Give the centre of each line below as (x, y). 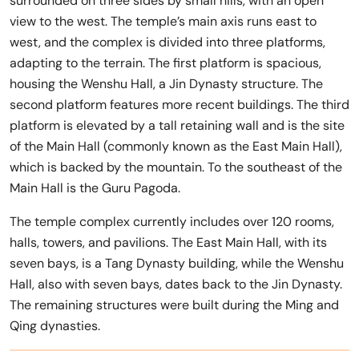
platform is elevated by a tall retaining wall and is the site (177, 125)
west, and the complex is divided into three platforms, (167, 42)
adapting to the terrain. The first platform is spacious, (165, 63)
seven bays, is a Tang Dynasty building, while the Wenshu (177, 263)
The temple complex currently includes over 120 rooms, (172, 222)
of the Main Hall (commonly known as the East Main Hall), (176, 146)
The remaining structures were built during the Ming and (174, 305)
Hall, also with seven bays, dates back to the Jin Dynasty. (176, 284)
